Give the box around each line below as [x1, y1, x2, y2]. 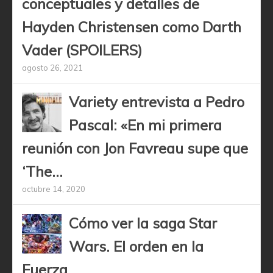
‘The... [22, 162, 63, 181]
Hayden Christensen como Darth [22, 18, 241, 37]
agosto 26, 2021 [22, 63, 83, 73]
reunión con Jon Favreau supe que [22, 139, 248, 158]
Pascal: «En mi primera [69, 116, 222, 135]
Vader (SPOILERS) [22, 41, 142, 60]
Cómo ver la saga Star [69, 214, 217, 233]
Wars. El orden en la [69, 237, 204, 256]
